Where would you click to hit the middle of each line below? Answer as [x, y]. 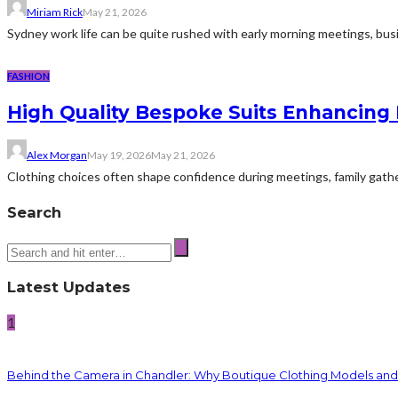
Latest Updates [69, 287]
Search [34, 213]
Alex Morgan [57, 155]
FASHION [28, 76]
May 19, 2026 [119, 155]
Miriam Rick [55, 12]
